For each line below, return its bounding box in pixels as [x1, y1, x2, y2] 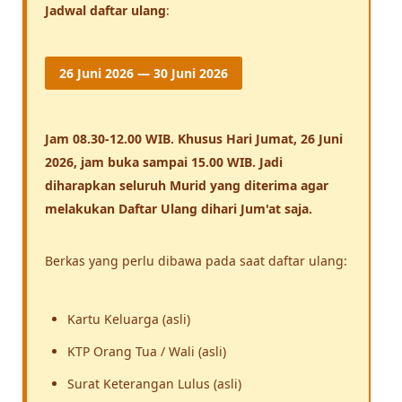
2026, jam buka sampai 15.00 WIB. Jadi [45, 153, 283, 170]
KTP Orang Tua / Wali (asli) [67, 342, 226, 360]
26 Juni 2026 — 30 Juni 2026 [59, 64, 228, 82]
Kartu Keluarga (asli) [67, 310, 190, 328]
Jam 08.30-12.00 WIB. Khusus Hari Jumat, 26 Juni [45, 129, 343, 147]
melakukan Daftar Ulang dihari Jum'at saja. [45, 199, 312, 217]
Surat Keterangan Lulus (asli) [67, 374, 241, 392]
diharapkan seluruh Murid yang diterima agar [45, 176, 328, 194]
